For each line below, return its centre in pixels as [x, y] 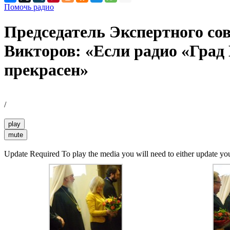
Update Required [32, 154]
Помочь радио [29, 7]
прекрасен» [46, 70]
